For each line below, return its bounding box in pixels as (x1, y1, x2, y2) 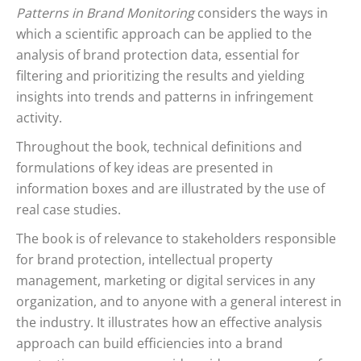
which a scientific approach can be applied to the (16, 25, 312, 43)
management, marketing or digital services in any (16, 272, 315, 289)
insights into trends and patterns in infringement (16, 88, 313, 106)
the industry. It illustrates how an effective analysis (16, 313, 322, 331)
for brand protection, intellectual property (16, 251, 272, 268)
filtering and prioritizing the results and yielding (16, 67, 305, 85)
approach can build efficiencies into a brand (16, 334, 283, 352)
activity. (16, 109, 62, 127)
